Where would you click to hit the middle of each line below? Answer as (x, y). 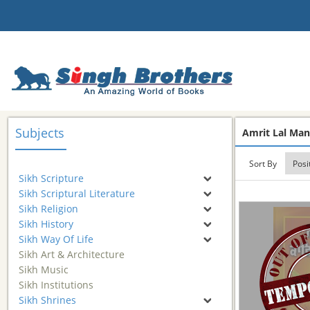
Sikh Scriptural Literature (77, 193)
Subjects (40, 133)
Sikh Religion (48, 209)
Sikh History (46, 224)
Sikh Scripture (51, 178)
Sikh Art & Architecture (72, 254)
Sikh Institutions (56, 285)
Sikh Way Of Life (56, 239)
